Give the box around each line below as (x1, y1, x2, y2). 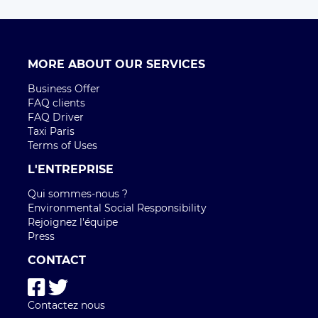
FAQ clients (28, 97, 85, 109)
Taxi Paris (28, 125, 75, 138)
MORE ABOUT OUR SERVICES (28, 57, 205, 71)
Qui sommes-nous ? (28, 187, 128, 200)
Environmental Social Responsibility (28, 202, 207, 214)
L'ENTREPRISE (28, 163, 114, 176)
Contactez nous (28, 299, 105, 312)
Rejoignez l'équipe (28, 216, 118, 229)
